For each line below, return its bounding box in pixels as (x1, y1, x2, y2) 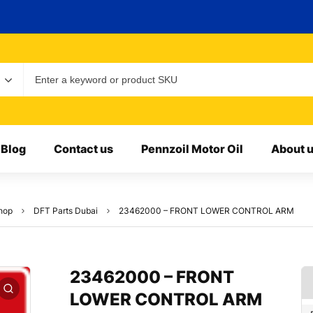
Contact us (53, 142, 113, 156)
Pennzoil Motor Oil (140, 142, 243, 156)
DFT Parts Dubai (34, 205, 98, 217)
